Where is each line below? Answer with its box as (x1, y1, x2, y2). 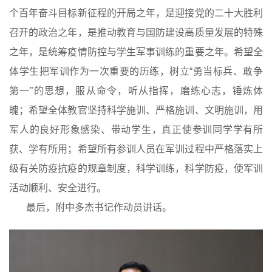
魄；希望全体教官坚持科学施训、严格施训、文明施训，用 (9, 105, 263, 116)
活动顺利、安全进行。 (9, 183, 106, 194)
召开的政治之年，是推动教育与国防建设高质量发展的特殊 (9, 27, 263, 38)
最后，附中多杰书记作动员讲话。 (26, 202, 172, 213)
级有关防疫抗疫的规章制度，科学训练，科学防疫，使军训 (9, 163, 263, 174)
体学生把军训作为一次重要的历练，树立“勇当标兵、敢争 (9, 66, 263, 77)
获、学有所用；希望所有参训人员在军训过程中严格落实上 (9, 144, 263, 155)
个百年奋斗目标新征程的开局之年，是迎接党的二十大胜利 (9, 8, 263, 19)
